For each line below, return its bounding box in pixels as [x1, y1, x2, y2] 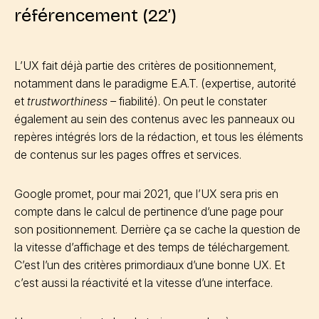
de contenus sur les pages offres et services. [14, 147, 241, 162]
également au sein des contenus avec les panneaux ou [14, 112, 295, 126]
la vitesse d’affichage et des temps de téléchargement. [14, 240, 290, 254]
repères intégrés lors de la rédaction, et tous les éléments [14, 130, 303, 144]
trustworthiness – [24, 94, 119, 108]
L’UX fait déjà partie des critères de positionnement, [14, 58, 276, 73]
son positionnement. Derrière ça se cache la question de [14, 222, 300, 236]
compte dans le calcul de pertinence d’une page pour [14, 204, 283, 219]
